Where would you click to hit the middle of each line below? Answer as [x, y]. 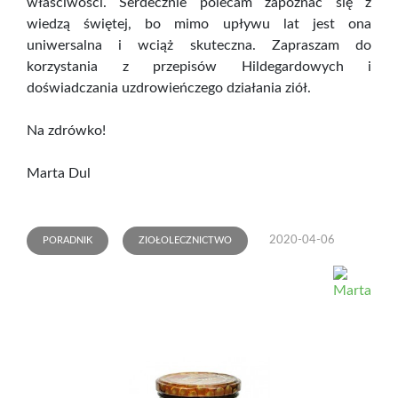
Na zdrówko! [66, 131]
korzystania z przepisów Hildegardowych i [199, 67]
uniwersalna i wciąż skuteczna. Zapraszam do [199, 46]
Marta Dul [59, 174]
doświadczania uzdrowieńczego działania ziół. [169, 88]
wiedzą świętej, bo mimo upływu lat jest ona [199, 24]
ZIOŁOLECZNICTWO [185, 241]
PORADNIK [68, 241]
